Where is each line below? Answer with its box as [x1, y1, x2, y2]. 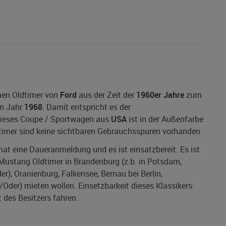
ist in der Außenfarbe [127, 114, 203, 125]
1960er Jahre [136, 89, 184, 101]
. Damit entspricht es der [42, 101, 131, 113]
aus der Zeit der [77, 89, 136, 101]
